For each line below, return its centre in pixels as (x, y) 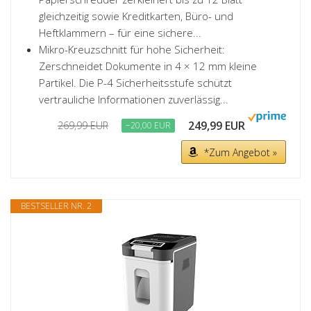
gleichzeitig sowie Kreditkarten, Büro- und (136, 16)
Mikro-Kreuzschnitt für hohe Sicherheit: (132, 49)
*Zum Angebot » (241, 152)
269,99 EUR (83, 125)
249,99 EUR (217, 126)
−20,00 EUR (148, 125)
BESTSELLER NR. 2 (56, 206)
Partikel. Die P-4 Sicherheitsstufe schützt (135, 83)
